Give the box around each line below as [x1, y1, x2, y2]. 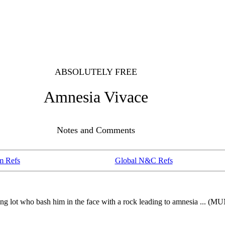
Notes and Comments [56, 125, 135, 135]
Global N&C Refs [115, 156, 173, 165]
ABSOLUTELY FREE [54, 67, 137, 77]
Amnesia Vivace [43, 88, 148, 106]
